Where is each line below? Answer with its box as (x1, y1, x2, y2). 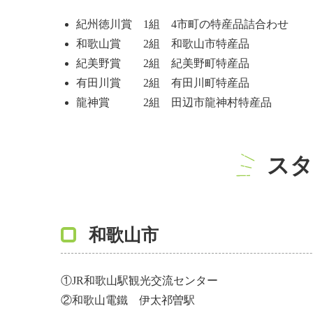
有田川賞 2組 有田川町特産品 (76, 77, 250, 89)
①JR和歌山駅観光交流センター (61, 275, 218, 286)
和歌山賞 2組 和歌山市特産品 (76, 38, 250, 50)
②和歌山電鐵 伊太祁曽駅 (61, 294, 195, 306)
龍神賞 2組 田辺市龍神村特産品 (76, 96, 272, 108)
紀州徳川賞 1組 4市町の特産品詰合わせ (76, 18, 289, 30)
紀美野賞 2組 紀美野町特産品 (76, 57, 250, 69)
